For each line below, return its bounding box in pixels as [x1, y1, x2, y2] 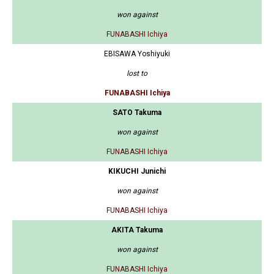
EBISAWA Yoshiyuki [104, 50, 170, 59]
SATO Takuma [113, 108, 161, 117]
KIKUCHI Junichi [108, 167, 166, 176]
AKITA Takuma [111, 226, 163, 235]
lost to [127, 69, 147, 78]
